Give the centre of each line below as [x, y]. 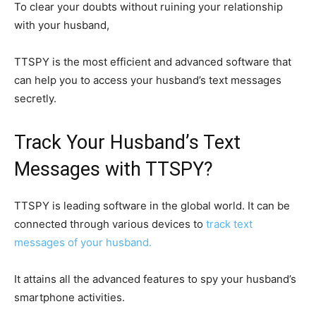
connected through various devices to [110, 224]
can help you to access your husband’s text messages [148, 80]
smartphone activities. [69, 297]
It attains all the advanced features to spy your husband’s [155, 279]
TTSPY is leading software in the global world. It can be [152, 205]
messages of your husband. [83, 242]
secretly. [35, 98]
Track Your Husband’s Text [127, 142]
